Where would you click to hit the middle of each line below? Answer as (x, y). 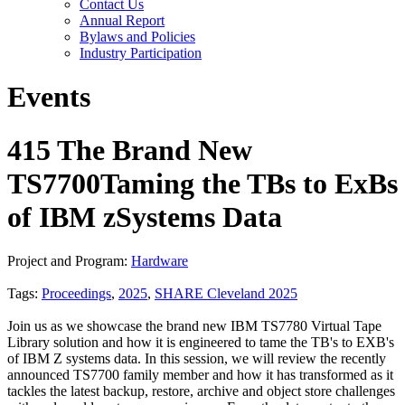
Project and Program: (69, 261)
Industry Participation (141, 53)
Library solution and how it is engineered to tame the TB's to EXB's (201, 343)
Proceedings (76, 294)
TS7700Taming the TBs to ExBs (202, 183)
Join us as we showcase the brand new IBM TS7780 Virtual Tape (194, 326)
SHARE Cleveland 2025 (226, 294)
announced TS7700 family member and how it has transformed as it (200, 375)
